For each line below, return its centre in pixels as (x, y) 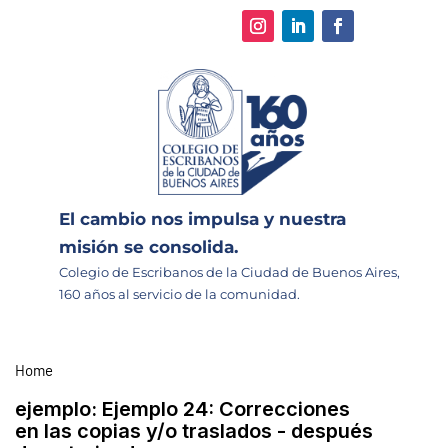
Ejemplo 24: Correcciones (226, 408)
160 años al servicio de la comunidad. (179, 293)
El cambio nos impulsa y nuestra (202, 218)
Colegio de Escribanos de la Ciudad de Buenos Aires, (229, 271)
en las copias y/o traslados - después (194, 430)
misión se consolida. (148, 246)
